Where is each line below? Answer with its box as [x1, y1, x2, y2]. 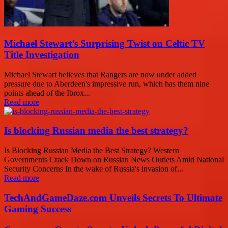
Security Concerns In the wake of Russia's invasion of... [4, 164, 183, 174]
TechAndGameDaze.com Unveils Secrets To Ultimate [4, 192, 222, 203]
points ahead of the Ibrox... [4, 88, 90, 97]
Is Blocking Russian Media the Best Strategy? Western [4, 146, 179, 155]
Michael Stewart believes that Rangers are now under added [4, 70, 196, 79]
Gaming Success [4, 203, 71, 214]
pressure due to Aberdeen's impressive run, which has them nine [4, 79, 209, 88]
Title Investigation [4, 49, 79, 61]
